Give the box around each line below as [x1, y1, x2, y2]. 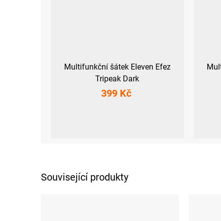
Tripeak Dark [95, 74, 140, 83]
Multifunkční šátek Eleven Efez [64, 62, 171, 72]
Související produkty [41, 171, 128, 183]
